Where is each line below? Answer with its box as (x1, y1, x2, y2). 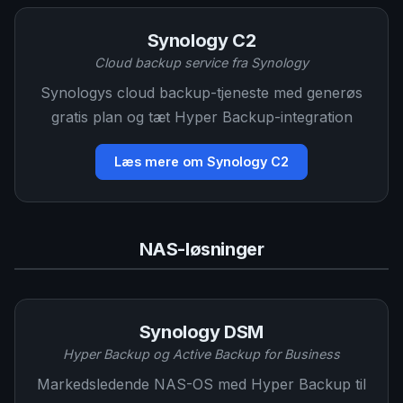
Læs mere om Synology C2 (114, 154, 289, 169)
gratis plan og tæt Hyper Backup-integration (50, 108, 353, 126)
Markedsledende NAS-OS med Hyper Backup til (37, 375, 366, 393)
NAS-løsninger (139, 238, 264, 260)
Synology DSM (139, 321, 264, 343)
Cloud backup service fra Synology (94, 55, 309, 70)
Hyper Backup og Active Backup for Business (63, 346, 340, 362)
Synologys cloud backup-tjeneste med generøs (40, 84, 363, 102)
